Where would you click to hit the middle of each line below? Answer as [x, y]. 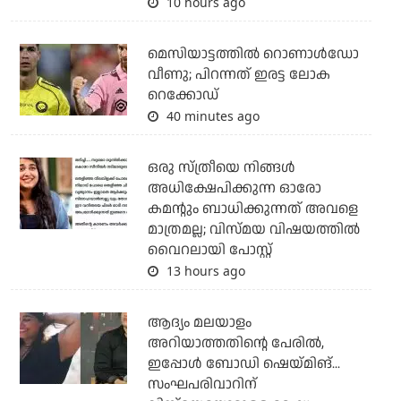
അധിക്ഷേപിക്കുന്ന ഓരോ [234, 189]
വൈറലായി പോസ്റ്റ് [209, 251]
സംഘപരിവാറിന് [202, 385]
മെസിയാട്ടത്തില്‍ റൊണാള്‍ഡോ [253, 55]
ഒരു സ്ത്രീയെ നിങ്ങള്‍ [221, 168]
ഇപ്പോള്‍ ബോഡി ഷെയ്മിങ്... [243, 364]
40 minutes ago [211, 116]
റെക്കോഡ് [183, 96]
